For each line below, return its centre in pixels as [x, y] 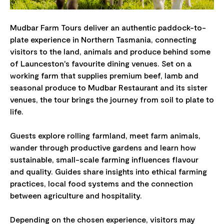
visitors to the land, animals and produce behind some [110, 51]
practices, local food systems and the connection [101, 183]
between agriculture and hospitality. [76, 195]
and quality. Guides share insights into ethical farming [108, 171]
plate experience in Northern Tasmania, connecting [103, 39]
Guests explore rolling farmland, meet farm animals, [105, 135]
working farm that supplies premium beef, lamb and [104, 75]
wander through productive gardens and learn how [103, 147]
